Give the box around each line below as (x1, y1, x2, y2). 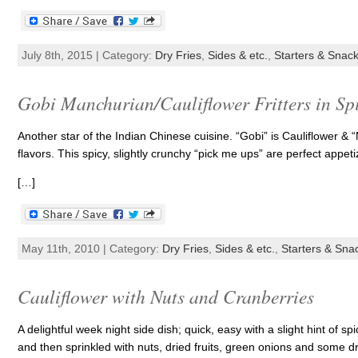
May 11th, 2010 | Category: (21, 242, 162, 255)
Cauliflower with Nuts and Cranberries (17, 284, 314, 308)
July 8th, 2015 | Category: (21, 49, 155, 62)
